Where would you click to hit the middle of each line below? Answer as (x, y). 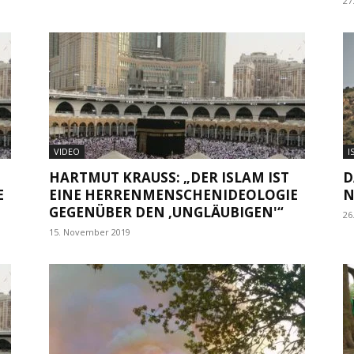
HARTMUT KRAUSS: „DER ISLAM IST (169, 177)
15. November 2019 (90, 232)
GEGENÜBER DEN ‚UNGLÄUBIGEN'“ (166, 212)
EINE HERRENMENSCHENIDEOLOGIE (173, 194)
